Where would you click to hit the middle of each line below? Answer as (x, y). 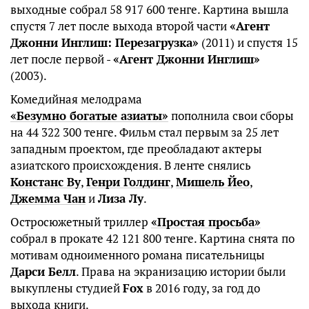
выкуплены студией (67, 288)
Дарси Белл (43, 272)
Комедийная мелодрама (76, 99)
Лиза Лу (121, 199)
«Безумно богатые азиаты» (89, 116)
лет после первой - (62, 59)
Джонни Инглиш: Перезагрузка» (104, 43)
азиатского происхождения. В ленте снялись (131, 166)
